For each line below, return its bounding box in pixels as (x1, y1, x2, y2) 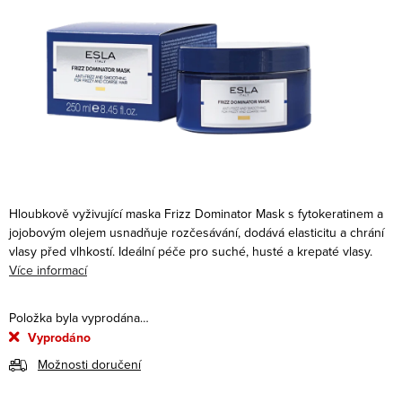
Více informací (9, 260, 87, 279)
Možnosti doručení (38, 354, 141, 373)
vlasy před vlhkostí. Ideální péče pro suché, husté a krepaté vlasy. (9, 241, 372, 260)
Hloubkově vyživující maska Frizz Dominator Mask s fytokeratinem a (9, 204, 383, 223)
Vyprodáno (24, 328, 91, 347)
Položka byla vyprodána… (9, 308, 149, 327)
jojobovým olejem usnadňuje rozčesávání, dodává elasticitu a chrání (9, 223, 384, 241)
